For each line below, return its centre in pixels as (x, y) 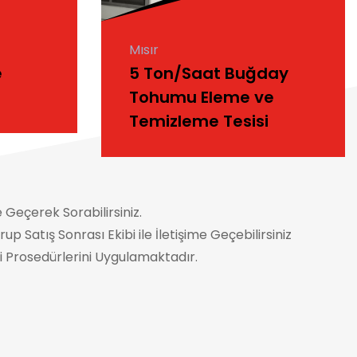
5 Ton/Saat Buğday (209, 74)
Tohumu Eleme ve (202, 98)
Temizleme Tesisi (199, 122)
